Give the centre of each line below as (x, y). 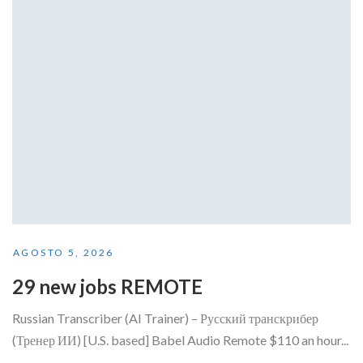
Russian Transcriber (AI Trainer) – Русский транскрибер (165, 318)
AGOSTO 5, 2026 (64, 252)
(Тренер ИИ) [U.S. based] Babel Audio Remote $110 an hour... (180, 340)
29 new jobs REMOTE (107, 286)
